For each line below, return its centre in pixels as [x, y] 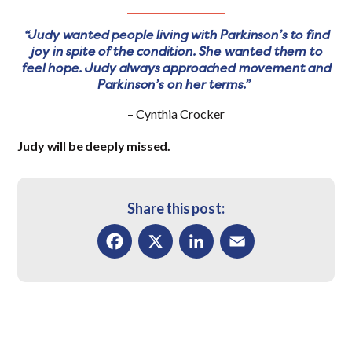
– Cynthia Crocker [176, 114]
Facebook [127, 276]
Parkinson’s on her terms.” [176, 84]
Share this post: [176, 209]
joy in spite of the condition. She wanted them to [176, 51]
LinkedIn [205, 276]
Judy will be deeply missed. [95, 146]
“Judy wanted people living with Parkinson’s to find [176, 35]
